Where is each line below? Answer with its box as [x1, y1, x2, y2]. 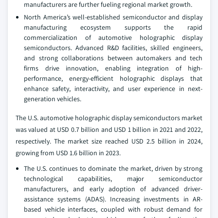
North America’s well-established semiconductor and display [24, 13, 202, 21]
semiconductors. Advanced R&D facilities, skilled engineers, [24, 43, 202, 52]
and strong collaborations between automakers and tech [24, 54, 202, 62]
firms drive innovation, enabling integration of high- [24, 64, 202, 73]
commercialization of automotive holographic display [24, 33, 202, 42]
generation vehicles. [24, 94, 81, 103]
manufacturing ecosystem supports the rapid [24, 23, 202, 32]
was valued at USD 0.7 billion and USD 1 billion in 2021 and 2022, [16, 125, 202, 134]
